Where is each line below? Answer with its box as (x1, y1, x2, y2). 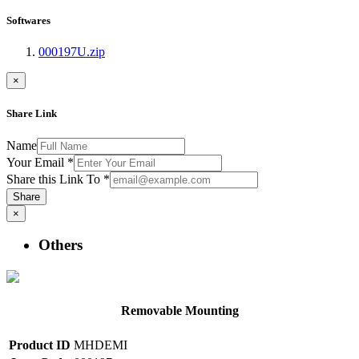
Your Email (6, 155, 67, 169)
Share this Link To (6, 171, 103, 186)
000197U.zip (38, 45, 105, 59)
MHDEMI (74, 337, 127, 352)
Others (38, 236, 83, 254)
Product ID (9, 337, 71, 352)
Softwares (6, 14, 50, 27)
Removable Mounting (120, 304, 239, 318)
